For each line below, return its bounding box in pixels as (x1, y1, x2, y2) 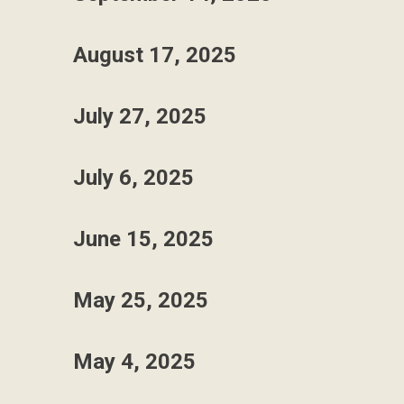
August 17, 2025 (73, 42, 236, 68)
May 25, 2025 (73, 288, 208, 313)
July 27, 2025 (73, 104, 207, 129)
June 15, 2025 (73, 226, 214, 252)
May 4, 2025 (73, 349, 196, 374)
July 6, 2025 (73, 165, 194, 190)
